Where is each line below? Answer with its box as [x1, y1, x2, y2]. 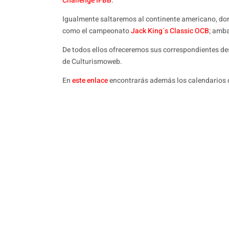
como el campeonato [62, 26, 131, 37]
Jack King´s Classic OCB [131, 26, 209, 37]
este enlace [72, 75, 108, 86]
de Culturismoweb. [62, 56, 122, 67]
